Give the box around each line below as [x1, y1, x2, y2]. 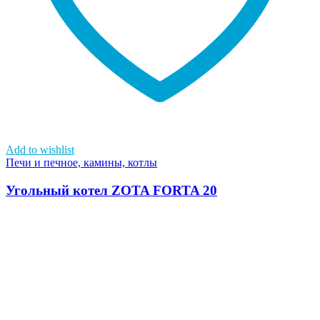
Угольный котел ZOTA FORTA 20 [6, 182, 217, 198]
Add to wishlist [6, 144, 74, 156]
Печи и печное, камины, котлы [6, 156, 157, 169]
